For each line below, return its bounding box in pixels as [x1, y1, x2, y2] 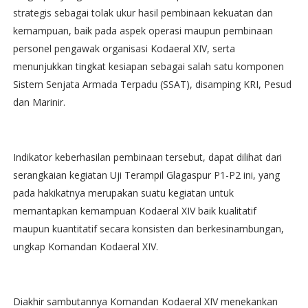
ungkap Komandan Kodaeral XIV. [12, 240, 158, 254]
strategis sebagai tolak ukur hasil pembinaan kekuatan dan [12, 6, 273, 20]
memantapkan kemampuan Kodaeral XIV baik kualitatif [12, 204, 256, 218]
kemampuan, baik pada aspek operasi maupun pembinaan [12, 24, 273, 38]
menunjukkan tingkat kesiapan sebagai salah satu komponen [12, 60, 284, 74]
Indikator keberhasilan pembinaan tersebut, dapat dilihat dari [12, 151, 282, 164]
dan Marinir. [12, 96, 65, 109]
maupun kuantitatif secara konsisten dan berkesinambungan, [12, 222, 284, 236]
